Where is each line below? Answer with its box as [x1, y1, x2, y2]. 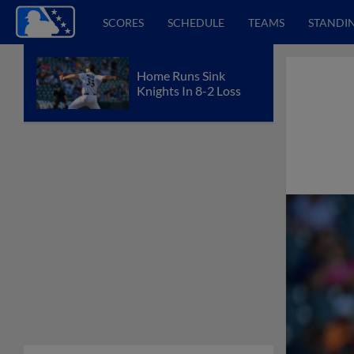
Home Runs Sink [137, 67, 225, 83]
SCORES [103, 15, 144, 29]
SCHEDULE [168, 15, 224, 29]
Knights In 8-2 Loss [137, 82, 241, 98]
